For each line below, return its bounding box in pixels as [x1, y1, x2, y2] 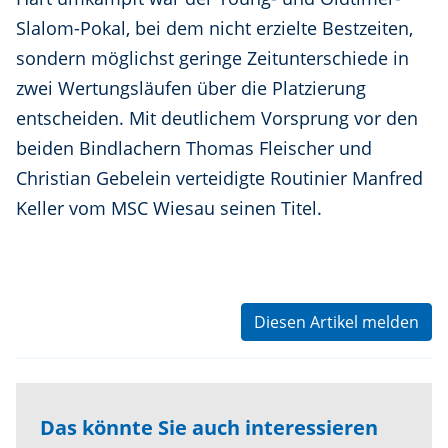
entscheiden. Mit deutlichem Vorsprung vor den [16, 105, 418, 130]
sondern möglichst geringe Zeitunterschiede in [16, 45, 409, 70]
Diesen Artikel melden [254, 310, 419, 333]
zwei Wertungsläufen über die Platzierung [16, 75, 366, 100]
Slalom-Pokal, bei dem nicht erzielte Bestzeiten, [16, 15, 413, 40]
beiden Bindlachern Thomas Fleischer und [16, 135, 372, 160]
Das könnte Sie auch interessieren [40, 413, 378, 441]
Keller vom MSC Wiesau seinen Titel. [16, 195, 322, 220]
